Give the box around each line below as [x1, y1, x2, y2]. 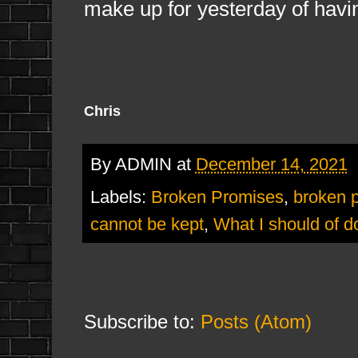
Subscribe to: [83, 311, 201, 333]
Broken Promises [150, 187, 284, 208]
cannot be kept [89, 214, 204, 235]
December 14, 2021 [195, 154, 348, 175]
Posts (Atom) [200, 311, 312, 333]
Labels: [89, 187, 151, 208]
